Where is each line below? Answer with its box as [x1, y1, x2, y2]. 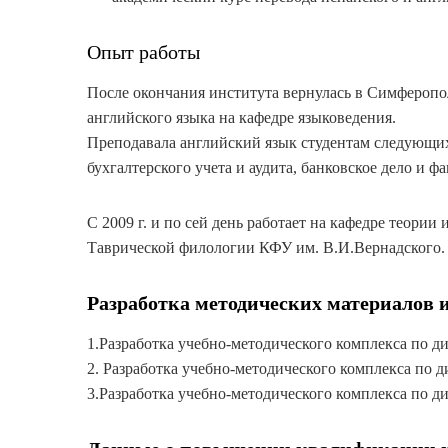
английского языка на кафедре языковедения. [87, 109, 396, 127]
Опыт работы [87, 41, 200, 64]
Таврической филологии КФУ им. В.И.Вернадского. [87, 239, 445, 257]
